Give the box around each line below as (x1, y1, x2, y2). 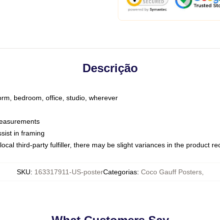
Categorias (103, 168, 137, 176)
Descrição (82, 61, 138, 75)
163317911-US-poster (34, 168, 103, 176)
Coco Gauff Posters (140, 168, 202, 176)
